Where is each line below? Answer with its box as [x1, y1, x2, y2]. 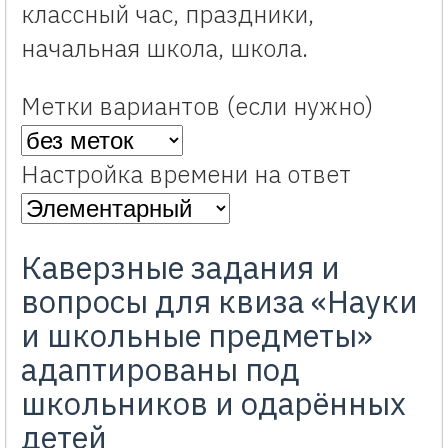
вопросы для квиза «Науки [21, 281, 418, 323]
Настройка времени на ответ [21, 158, 351, 191]
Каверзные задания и [21, 247, 340, 289]
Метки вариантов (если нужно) [21, 90, 373, 123]
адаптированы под [21, 349, 300, 391]
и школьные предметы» [21, 315, 373, 357]
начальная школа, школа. [21, 32, 308, 65]
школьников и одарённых [21, 383, 406, 425]
